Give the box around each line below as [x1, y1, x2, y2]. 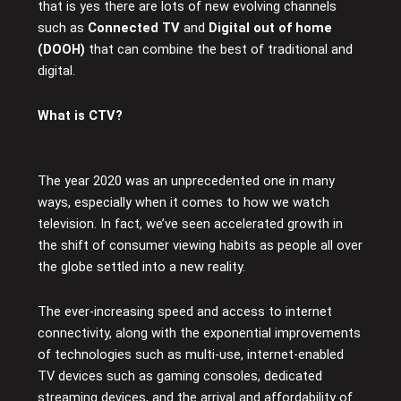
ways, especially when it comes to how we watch [38, 194, 330, 211]
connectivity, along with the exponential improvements [38, 324, 362, 341]
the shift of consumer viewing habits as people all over [38, 237, 363, 254]
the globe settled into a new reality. [38, 259, 246, 276]
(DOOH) [38, 41, 86, 58]
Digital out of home [209, 20, 333, 37]
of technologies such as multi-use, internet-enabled [38, 346, 345, 363]
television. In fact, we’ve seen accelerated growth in [38, 216, 344, 233]
